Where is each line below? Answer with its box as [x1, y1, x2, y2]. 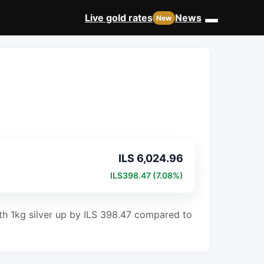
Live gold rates [85, 11, 153, 24]
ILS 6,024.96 [118, 152, 183, 164]
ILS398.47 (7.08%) [110, 170, 183, 180]
